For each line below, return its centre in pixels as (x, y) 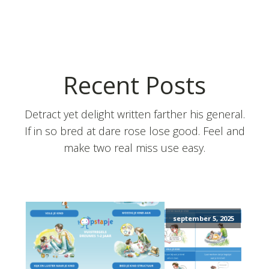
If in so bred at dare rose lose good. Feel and (134, 131)
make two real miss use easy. (134, 148)
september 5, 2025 (203, 219)
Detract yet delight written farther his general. (134, 114)
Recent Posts (134, 85)
